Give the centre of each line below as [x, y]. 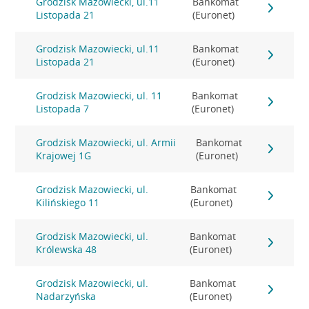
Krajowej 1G [64, 156]
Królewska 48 [67, 249]
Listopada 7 [63, 109]
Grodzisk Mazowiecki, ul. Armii [106, 142]
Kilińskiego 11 [68, 202]
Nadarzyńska [66, 296]
